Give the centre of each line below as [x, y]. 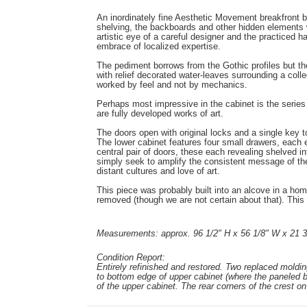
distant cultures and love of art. [158, 171]
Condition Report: [131, 257]
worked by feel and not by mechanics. [172, 84]
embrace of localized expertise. [159, 46]
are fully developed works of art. [160, 113]
